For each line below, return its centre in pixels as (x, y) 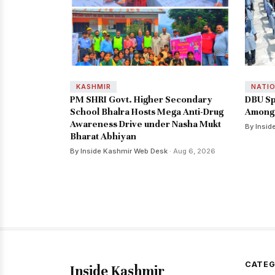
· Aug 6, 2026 (192, 151)
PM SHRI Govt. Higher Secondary (141, 100)
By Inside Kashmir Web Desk (119, 151)
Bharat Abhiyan (103, 137)
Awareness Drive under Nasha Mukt (145, 124)
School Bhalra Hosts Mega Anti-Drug (147, 112)
